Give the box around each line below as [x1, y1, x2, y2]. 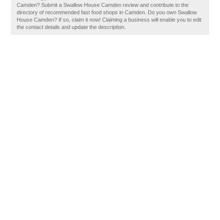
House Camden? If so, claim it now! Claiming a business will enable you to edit [17, 17, 202, 23]
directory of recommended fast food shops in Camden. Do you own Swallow [17, 9, 197, 15]
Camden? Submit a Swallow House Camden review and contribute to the [17, 2, 189, 8]
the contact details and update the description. [17, 24, 126, 30]
